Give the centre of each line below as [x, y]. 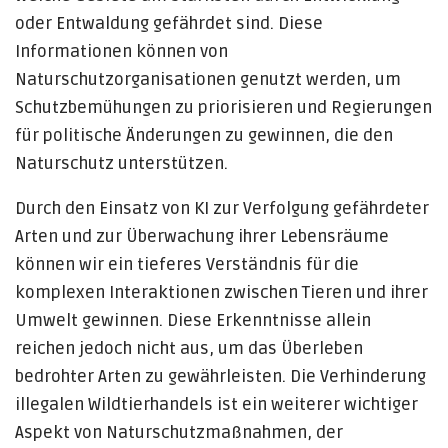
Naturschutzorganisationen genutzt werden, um [208, 79]
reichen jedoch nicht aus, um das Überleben [189, 348]
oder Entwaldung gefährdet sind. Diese [169, 23]
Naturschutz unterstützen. [121, 163]
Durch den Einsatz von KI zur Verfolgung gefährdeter [222, 208]
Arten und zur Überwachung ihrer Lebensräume [202, 236]
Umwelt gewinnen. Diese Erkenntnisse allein [193, 320]
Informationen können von [121, 51]
